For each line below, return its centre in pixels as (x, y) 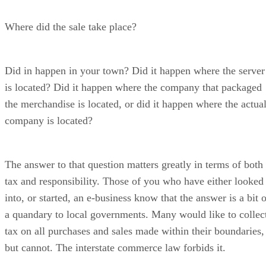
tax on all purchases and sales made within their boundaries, (134, 231)
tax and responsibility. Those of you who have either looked (134, 181)
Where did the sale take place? (71, 26)
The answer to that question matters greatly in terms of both (134, 164)
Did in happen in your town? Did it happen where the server (135, 70)
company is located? (49, 120)
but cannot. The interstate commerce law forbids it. (115, 247)
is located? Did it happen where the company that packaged (133, 87)
